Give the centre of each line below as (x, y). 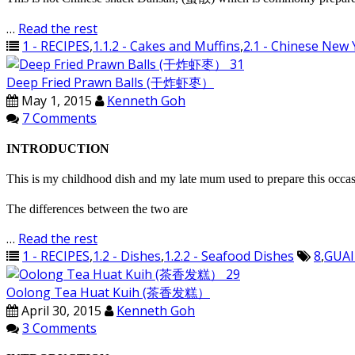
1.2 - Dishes (127, 256)
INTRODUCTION (58, 149)
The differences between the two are (97, 209)
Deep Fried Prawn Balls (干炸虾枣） (110, 82)
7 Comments (59, 118)
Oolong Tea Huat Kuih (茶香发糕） (108, 292)
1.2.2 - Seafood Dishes (229, 256)
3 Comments (59, 328)
